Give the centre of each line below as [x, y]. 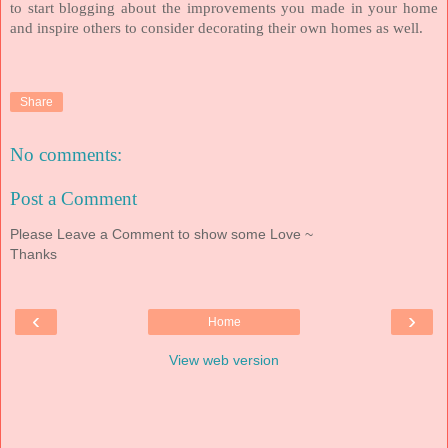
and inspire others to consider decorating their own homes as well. [216, 27]
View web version [224, 359]
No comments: [66, 155]
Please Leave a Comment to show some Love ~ [161, 234]
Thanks [33, 254]
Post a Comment [73, 198]
